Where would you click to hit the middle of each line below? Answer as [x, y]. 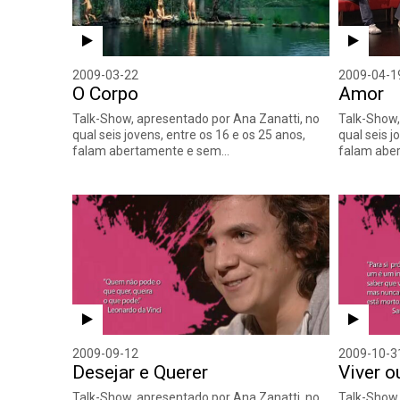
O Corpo [106, 93]
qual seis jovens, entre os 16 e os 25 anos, [189, 134]
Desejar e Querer [141, 372]
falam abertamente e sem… [151, 150]
